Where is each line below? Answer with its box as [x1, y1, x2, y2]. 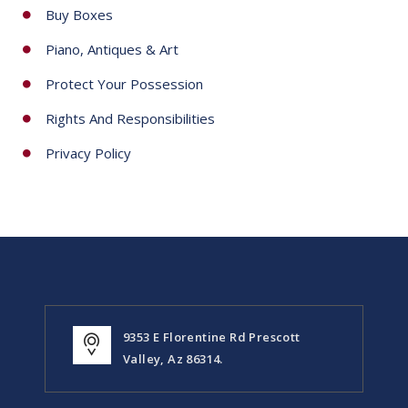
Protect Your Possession [46, 136, 203, 154]
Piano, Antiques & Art [46, 101, 178, 119]
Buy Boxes [46, 66, 113, 85]
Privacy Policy [46, 205, 131, 223]
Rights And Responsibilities [46, 170, 215, 189]
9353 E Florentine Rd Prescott [123, 390, 301, 406]
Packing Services [46, 32, 149, 50]
